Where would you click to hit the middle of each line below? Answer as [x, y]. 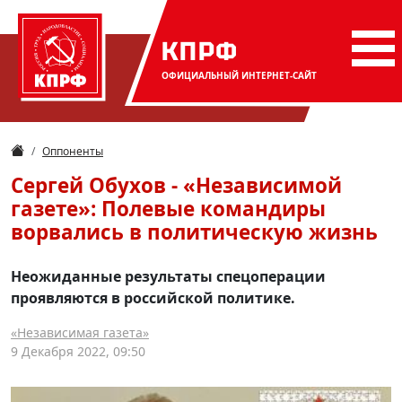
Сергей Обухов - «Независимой [176, 185]
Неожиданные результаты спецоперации [168, 276]
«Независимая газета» [80, 332]
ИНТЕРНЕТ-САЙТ [279, 75]
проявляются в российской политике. [153, 298]
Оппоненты [73, 151]
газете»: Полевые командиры [168, 209]
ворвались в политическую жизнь [194, 232]
